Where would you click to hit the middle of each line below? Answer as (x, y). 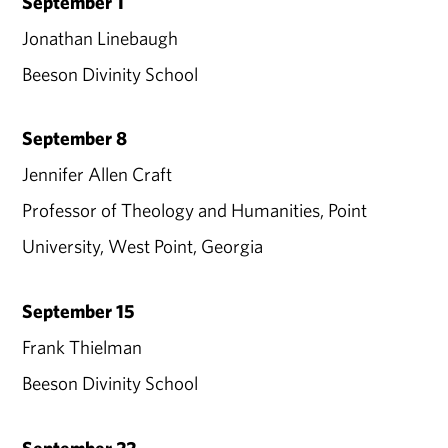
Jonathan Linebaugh (100, 37)
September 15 (79, 311)
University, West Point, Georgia (143, 246)
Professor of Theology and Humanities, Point (195, 210)
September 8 (75, 138)
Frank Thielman (82, 347)
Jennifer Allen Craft (97, 174)
